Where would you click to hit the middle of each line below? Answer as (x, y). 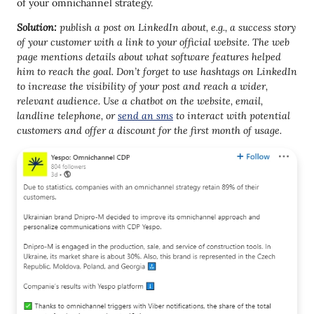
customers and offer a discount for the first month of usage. (149, 130)
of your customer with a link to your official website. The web (153, 42)
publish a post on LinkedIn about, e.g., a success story (178, 27)
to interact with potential (232, 115)
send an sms (145, 115)
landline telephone (59, 115)
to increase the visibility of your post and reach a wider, (142, 86)
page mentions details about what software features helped (149, 56)
